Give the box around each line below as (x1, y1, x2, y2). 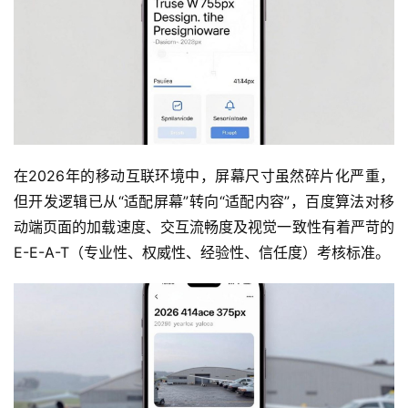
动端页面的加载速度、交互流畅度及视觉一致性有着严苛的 (14, 218, 394, 237)
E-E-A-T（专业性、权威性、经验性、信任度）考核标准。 (14, 243, 390, 262)
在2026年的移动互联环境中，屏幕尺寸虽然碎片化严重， (14, 167, 394, 186)
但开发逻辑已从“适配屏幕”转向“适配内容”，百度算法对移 (14, 192, 394, 211)
